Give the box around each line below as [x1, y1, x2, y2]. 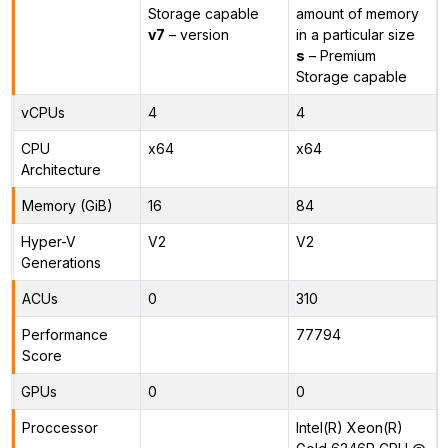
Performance [21, 325, 108, 343]
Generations [20, 253, 101, 271]
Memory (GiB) [21, 196, 113, 214]
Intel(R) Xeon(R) [295, 418, 403, 436]
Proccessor [21, 418, 98, 436]
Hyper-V [20, 232, 76, 250]
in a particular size [295, 25, 415, 43]
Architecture [20, 160, 101, 178]
